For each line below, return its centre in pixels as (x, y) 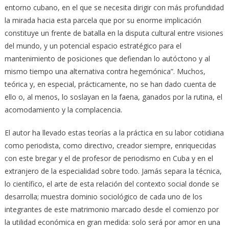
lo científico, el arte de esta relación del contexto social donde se (112, 184)
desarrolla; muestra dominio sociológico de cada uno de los (103, 196)
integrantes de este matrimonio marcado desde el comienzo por (111, 209)
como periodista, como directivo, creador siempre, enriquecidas (110, 145)
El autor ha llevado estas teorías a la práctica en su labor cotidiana (114, 132)
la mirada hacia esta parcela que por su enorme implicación (103, 20)
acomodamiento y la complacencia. (63, 109)
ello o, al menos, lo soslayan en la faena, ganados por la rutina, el (113, 97)
